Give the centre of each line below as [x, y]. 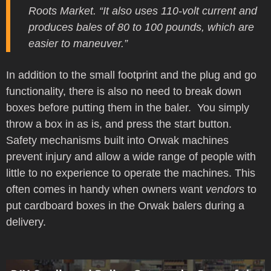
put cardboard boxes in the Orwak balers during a [125, 205]
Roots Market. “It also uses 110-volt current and [143, 11]
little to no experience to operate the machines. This [131, 173]
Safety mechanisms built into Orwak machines [117, 140]
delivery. [28, 222]
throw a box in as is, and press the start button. [119, 124]
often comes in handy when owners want [106, 189]
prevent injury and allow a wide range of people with [131, 156]
